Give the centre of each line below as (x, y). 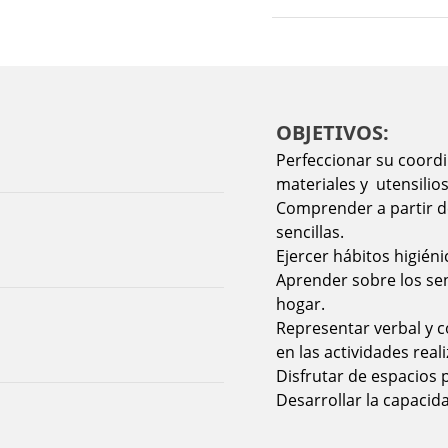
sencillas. (310, 232)
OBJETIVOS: (332, 132)
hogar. (302, 304)
